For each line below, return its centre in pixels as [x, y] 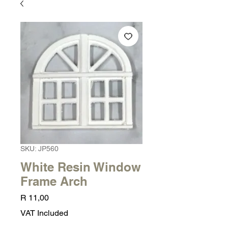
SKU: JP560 [39, 149]
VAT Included [44, 213]
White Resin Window [81, 167]
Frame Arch [54, 181]
